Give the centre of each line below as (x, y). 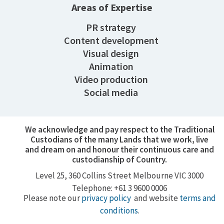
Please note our (52, 198)
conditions (119, 211)
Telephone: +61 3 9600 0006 (120, 188)
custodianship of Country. (120, 159)
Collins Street (107, 175)
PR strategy (111, 27)
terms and (197, 198)
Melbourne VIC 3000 (168, 175)
